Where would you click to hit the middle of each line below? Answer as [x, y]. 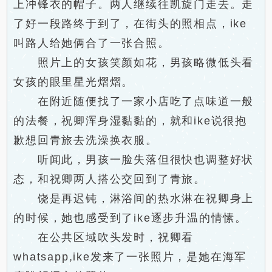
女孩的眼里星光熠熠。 [74, 82]
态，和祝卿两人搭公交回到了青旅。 [110, 179]
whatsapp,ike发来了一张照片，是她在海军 [130, 257]
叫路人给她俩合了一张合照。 [92, 43]
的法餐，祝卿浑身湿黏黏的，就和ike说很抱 [131, 121]
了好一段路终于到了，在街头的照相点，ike [131, 24]
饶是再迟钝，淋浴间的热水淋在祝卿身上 [134, 199]
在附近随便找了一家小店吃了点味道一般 [134, 101]
